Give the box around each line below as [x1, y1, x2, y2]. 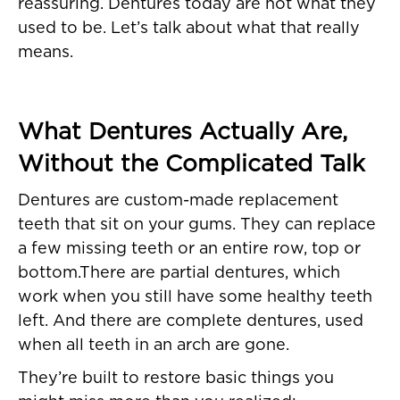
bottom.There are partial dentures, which [18, 265, 340, 282]
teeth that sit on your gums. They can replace [18, 217, 376, 234]
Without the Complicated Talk [18, 153, 365, 177]
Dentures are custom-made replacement [18, 193, 338, 210]
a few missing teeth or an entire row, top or [18, 241, 361, 258]
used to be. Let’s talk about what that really [18, 21, 360, 37]
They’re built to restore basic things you [18, 371, 334, 387]
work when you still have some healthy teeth [18, 289, 372, 306]
